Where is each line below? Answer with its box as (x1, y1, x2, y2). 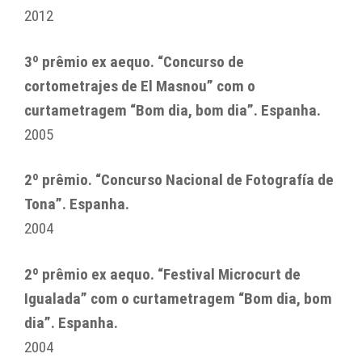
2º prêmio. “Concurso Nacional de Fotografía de (24, 170, 334, 190)
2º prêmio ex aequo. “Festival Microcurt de (24, 264, 301, 284)
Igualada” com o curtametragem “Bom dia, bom (24, 288, 332, 308)
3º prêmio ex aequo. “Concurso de (24, 52, 244, 71)
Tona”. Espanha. (24, 195, 129, 214)
